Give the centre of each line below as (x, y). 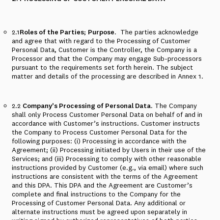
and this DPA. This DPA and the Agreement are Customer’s (102, 185)
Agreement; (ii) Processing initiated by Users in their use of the (109, 150)
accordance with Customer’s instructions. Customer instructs (106, 123)
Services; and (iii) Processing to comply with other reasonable (107, 159)
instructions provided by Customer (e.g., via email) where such (108, 167)
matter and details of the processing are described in (95, 76)
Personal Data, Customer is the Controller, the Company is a (104, 50)
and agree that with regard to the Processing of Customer (101, 41)
